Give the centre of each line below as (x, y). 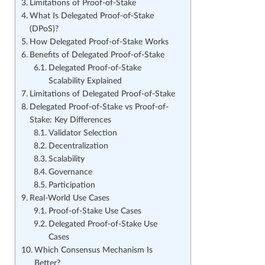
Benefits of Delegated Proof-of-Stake (97, 55)
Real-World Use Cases (69, 198)
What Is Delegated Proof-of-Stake (91, 16)
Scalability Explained (85, 81)
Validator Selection (83, 133)
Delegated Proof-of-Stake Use (103, 224)
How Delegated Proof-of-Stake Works (99, 42)
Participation (72, 185)
